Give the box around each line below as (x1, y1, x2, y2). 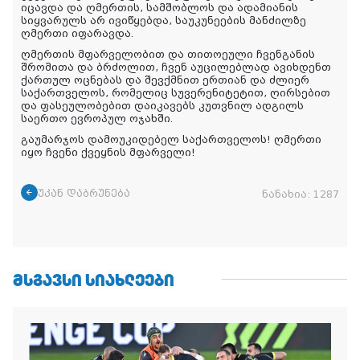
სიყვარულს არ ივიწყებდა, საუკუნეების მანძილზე (21, 14, 306, 27)
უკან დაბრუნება (38, 187, 130, 199)
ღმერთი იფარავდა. (21, 27, 133, 39)
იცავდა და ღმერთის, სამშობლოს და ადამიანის (21, 2, 298, 14)
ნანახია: (262, 188, 313, 200)
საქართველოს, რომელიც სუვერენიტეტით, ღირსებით (21, 87, 330, 99)
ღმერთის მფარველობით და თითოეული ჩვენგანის (21, 48, 315, 60)
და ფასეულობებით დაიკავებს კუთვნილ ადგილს (21, 100, 304, 112)
